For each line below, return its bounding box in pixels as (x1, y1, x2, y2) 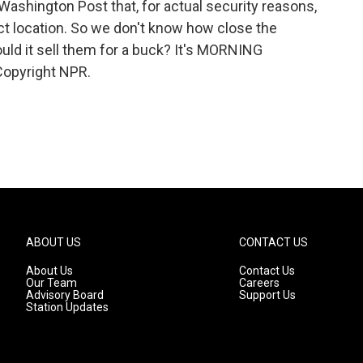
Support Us (239, 288, 297, 301)
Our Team (26, 276, 77, 289)
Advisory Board (26, 288, 104, 301)
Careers (239, 276, 280, 289)
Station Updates (26, 301, 109, 314)
